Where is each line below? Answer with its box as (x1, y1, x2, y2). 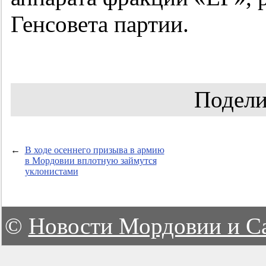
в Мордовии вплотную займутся (24, 156, 157, 166)
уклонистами (24, 166, 78, 177)
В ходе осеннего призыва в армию (24, 145, 164, 156)
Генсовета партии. (10, 11, 189, 37)
